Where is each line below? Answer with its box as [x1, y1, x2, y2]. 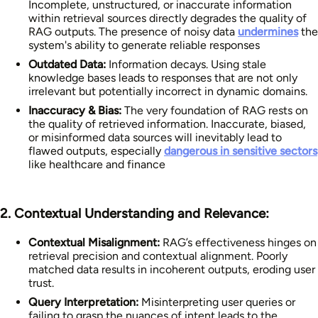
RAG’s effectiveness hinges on [160, 235, 317, 249]
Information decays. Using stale [106, 57, 266, 71]
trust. [28, 275, 54, 290]
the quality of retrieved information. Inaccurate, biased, [28, 116, 306, 131]
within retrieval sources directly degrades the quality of [28, 11, 307, 25]
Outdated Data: [28, 57, 106, 71]
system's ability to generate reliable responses [28, 38, 260, 52]
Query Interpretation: [28, 295, 138, 309]
